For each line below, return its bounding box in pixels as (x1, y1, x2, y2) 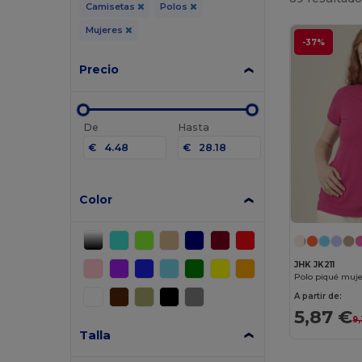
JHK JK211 (294, 259, 335, 271)
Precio (79, 62, 120, 77)
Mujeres (85, 24, 125, 36)
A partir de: (294, 291, 343, 302)
